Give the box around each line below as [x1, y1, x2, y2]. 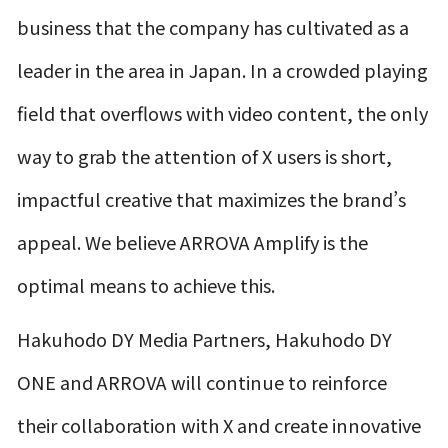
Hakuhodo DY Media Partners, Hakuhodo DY [17, 326, 393, 353]
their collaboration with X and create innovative [17, 412, 422, 439]
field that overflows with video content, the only [17, 99, 429, 126]
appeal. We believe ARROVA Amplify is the [17, 228, 369, 255]
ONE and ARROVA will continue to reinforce [17, 369, 388, 396]
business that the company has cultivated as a [17, 13, 410, 40]
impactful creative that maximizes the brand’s [17, 185, 407, 212]
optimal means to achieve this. [17, 271, 276, 298]
